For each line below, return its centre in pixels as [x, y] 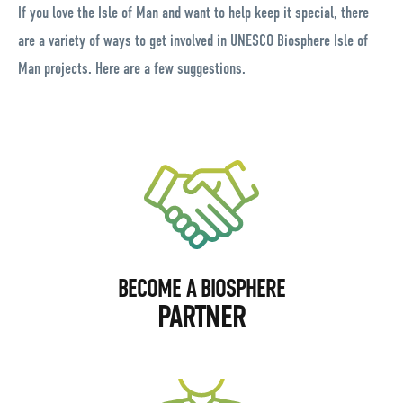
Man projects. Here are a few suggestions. [132, 69]
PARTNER [201, 317]
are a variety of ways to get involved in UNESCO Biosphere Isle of [193, 41]
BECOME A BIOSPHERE [201, 289]
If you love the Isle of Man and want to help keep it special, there [193, 13]
